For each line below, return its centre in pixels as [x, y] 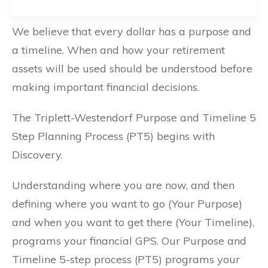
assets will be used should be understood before [132, 68]
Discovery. [37, 154]
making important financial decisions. [106, 87]
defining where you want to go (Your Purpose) [127, 203]
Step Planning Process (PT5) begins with [113, 136]
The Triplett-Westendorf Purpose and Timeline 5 [134, 117]
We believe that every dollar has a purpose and [132, 31]
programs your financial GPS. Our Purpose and [129, 240]
